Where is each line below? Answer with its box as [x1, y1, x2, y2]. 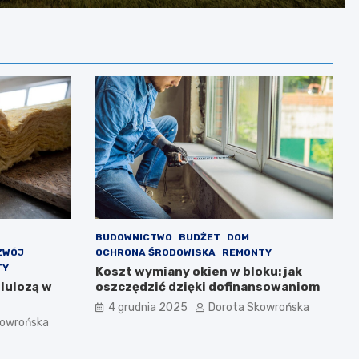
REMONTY [221, 247, 272, 259]
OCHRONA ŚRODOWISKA [95, 247, 216, 259]
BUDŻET [178, 232, 220, 244]
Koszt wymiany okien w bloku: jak [95, 264, 302, 280]
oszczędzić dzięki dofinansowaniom [95, 280, 320, 295]
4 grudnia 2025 [107, 301, 188, 315]
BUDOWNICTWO [95, 232, 172, 244]
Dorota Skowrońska [208, 301, 309, 315]
